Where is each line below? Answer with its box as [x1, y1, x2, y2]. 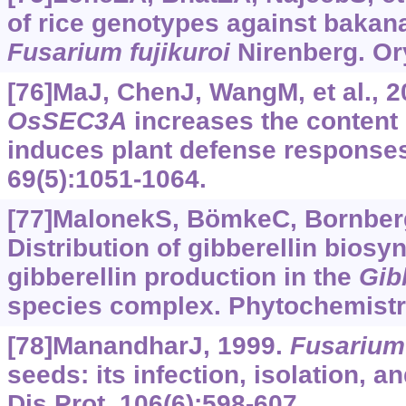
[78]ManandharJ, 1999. [6, 332, 290, 361]
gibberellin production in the [6, 263, 359, 292]
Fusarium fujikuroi [6, 38, 230, 67]
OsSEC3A [6, 107, 127, 136]
